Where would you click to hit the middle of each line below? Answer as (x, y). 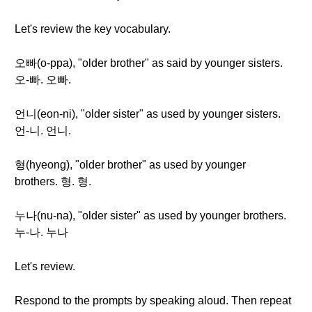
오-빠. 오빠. (43, 80)
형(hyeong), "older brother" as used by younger (130, 165)
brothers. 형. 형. (53, 181)
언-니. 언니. (43, 131)
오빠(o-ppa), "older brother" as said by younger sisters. (149, 63)
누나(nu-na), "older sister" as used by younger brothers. (150, 216)
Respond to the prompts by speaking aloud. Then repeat (153, 301)
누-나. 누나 (41, 232)
